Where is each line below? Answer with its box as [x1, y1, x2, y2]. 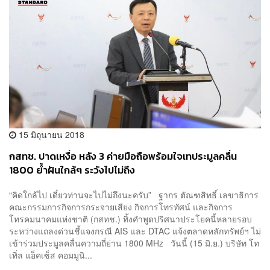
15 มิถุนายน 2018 [16, 128, 84, 140]
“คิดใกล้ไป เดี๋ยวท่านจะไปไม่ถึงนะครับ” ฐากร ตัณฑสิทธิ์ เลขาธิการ [9, 189, 259, 201]
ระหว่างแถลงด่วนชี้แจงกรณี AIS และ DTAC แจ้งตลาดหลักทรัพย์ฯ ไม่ [9, 225, 261, 237]
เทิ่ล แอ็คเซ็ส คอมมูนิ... [9, 249, 92, 262]
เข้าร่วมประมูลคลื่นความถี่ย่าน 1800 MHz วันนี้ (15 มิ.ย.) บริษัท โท [9, 237, 259, 250]
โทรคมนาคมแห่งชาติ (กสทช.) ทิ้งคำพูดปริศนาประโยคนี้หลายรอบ [9, 213, 252, 225]
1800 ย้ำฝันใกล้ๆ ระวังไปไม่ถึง [9, 162, 135, 178]
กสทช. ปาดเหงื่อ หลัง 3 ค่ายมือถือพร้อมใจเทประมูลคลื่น [9, 148, 237, 164]
